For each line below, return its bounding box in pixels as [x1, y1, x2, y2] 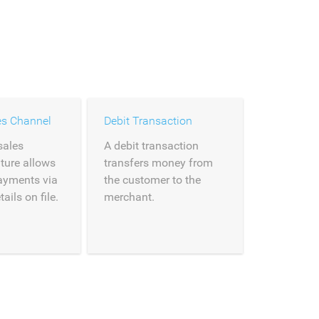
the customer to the [104, 173, 201, 187]
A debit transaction [104, 139, 199, 152]
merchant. [104, 190, 155, 204]
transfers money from [104, 156, 213, 169]
